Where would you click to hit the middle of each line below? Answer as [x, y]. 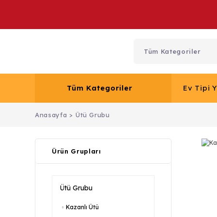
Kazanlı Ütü [82, 207]
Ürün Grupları [77, 151]
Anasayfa [51, 115]
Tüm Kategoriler [100, 88]
